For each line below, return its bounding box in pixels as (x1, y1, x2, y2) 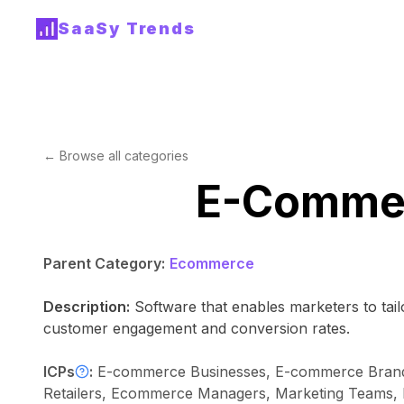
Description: (43, 298, 130, 316)
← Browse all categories (43, 148, 188, 163)
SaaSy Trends (58, 19, 196, 38)
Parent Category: (43, 254, 165, 272)
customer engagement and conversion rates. (43, 319, 350, 337)
